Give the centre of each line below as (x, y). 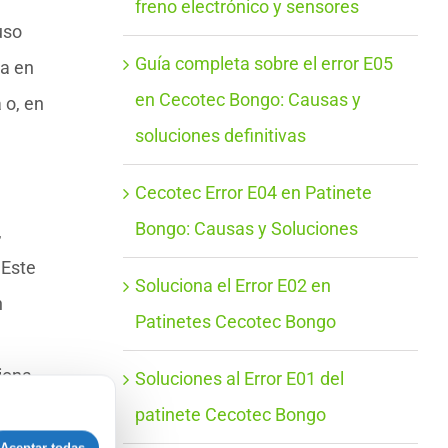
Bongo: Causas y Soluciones (246, 228)
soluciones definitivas (220, 135)
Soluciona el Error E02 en (232, 285)
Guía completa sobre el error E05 (263, 63)
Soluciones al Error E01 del (239, 378)
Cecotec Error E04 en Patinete (253, 192)
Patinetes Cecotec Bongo (235, 321)
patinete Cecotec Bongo (230, 414)
